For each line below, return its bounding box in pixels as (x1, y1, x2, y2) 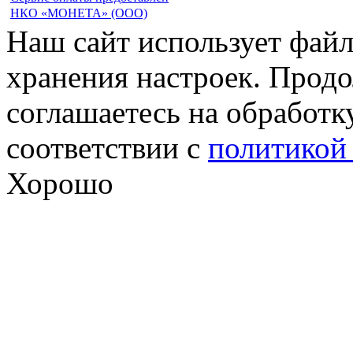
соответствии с (6, 130, 208, 165)
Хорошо (6, 165, 113, 200)
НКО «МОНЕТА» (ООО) (10, 6, 147, 20)
